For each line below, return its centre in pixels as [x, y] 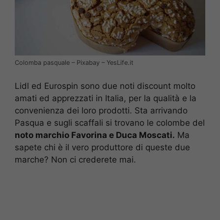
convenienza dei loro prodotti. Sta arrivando [101, 110]
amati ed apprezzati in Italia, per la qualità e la [106, 98]
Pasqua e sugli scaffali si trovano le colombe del [110, 123]
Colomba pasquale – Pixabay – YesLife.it [74, 63]
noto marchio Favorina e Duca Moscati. [95, 135]
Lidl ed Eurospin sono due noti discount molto [105, 86]
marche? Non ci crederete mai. [75, 159]
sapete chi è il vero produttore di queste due [102, 147]
